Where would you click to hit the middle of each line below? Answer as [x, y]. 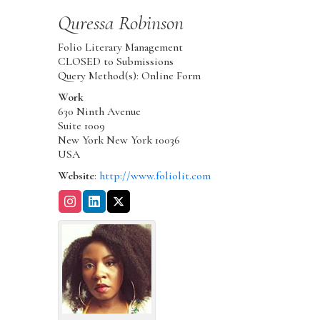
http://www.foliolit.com [155, 175]
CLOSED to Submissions [115, 61]
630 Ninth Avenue [99, 111]
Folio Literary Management [120, 47]
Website [76, 175]
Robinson [151, 22]
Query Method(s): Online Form [129, 75]
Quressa [85, 22]
